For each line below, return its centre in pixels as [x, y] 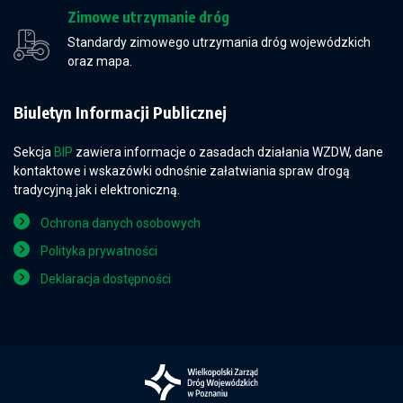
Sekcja [34, 152]
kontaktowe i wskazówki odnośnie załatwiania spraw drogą [182, 170]
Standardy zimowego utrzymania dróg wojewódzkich [219, 42]
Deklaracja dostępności [106, 278]
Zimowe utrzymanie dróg [148, 17]
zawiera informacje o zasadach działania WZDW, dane [228, 152]
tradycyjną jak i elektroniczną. [97, 189]
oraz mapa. [100, 61]
